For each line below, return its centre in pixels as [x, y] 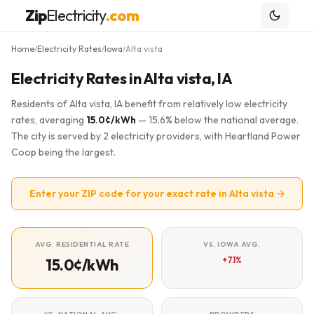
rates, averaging [49, 120]
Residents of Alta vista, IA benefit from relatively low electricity [149, 104]
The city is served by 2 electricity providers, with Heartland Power [156, 136]
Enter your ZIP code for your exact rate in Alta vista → [157, 193]
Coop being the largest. [63, 152]
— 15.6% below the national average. [217, 120]
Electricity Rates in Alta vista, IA [122, 78]
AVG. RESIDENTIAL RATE [82, 244]
